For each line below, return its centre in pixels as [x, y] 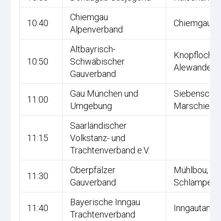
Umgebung [91, 106]
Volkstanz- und [98, 138]
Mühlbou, [191, 170]
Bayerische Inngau [105, 202]
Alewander [194, 67]
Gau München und [104, 93]
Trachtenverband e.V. [110, 150]
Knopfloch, [194, 55]
